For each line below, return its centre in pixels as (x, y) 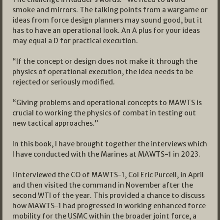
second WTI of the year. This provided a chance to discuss (109, 196)
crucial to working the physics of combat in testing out (104, 113)
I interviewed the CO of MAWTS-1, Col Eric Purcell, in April (108, 175)
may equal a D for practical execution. (75, 41)
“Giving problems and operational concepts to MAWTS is (107, 103)
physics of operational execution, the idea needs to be (103, 72)
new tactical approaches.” (55, 124)
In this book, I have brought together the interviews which (110, 144)
